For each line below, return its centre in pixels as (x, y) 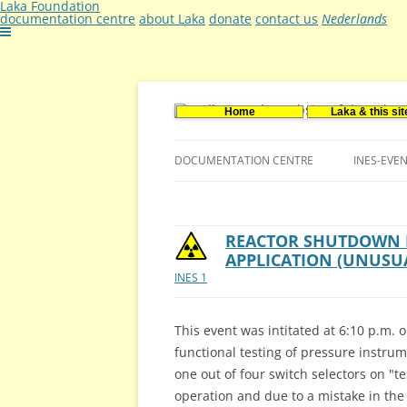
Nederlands (354, 19)
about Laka (172, 19)
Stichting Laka (258, 140)
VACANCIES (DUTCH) (231, 236)
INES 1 (191, 278)
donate (230, 19)
